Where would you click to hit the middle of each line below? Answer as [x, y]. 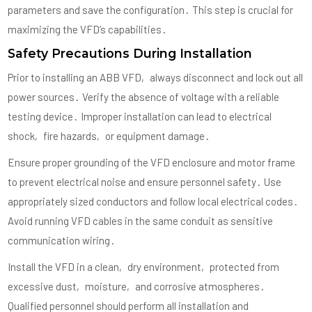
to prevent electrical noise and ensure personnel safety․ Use [145, 182]
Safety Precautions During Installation [130, 54]
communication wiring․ [62, 241]
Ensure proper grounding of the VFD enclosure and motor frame [152, 163]
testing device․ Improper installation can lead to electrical [140, 117]
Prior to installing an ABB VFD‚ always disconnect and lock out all [156, 78]
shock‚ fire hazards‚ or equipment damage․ [109, 136]
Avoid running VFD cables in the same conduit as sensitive [141, 221]
